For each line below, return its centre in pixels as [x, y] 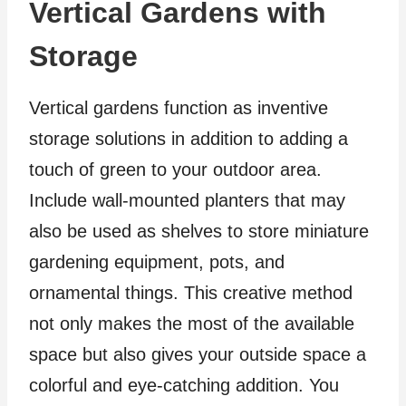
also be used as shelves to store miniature [199, 232]
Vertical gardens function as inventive [179, 108]
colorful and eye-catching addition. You [184, 386]
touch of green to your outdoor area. [175, 170]
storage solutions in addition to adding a [188, 139]
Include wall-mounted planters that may [187, 201]
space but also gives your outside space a [198, 355]
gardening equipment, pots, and [157, 262]
